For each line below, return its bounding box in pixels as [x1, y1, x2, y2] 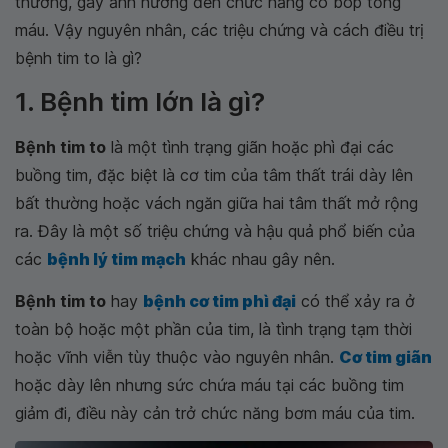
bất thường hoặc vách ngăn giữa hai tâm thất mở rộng [15, 193, 418, 213]
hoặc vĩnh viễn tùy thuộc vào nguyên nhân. [15, 347, 339, 367]
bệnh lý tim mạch [47, 249, 186, 269]
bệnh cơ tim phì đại [143, 291, 296, 311]
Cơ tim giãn [339, 347, 432, 367]
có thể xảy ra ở [296, 291, 415, 311]
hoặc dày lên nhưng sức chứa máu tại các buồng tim [15, 375, 404, 395]
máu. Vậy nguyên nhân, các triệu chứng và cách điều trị [15, 20, 424, 40]
